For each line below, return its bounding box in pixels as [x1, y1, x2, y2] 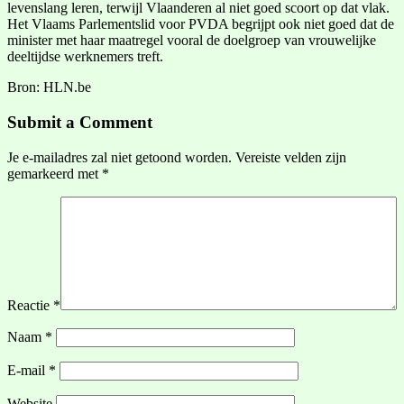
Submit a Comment [7, 113, 152, 133]
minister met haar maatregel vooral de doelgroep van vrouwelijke [7, 32, 376, 49]
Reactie [7, 297, 53, 313]
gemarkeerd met [7, 165, 102, 181]
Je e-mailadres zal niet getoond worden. [7, 149, 232, 165]
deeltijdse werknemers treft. [7, 49, 163, 65]
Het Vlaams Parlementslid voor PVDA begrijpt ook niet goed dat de [7, 16, 394, 32]
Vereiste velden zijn [235, 149, 346, 165]
